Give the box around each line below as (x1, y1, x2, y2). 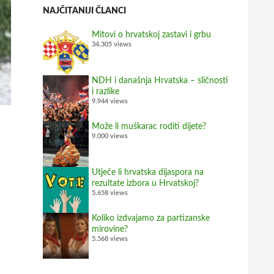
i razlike (92, 87, 119, 97)
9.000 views (92, 133, 128, 140)
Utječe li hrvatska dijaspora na (92, 168, 204, 177)
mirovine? (92, 225, 128, 234)
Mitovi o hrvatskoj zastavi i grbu (92, 31, 211, 40)
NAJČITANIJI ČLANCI (43, 7, 126, 16)
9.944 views (92, 98, 128, 105)
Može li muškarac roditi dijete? (92, 122, 206, 131)
